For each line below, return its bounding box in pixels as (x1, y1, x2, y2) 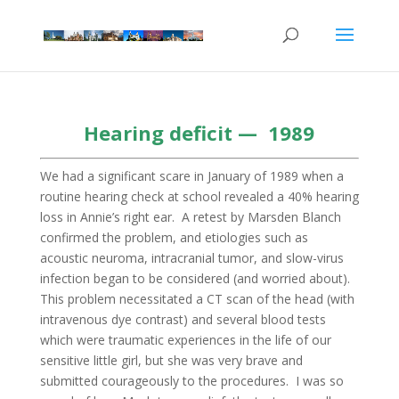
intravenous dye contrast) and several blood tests (39, 311, 326, 328)
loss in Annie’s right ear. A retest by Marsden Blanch (39, 208, 341, 225)
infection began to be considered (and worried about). (39, 270, 354, 287)
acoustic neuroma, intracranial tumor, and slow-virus (39, 249, 344, 266)
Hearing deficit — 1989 (84, 119, 315, 146)
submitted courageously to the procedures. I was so (39, 372, 344, 389)
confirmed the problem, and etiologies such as (39, 229, 308, 246)
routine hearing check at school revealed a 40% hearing (39, 188, 359, 205)
